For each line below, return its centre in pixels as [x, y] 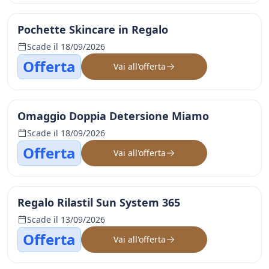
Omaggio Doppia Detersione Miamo [113, 116]
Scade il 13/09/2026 [66, 219]
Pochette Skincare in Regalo [93, 29]
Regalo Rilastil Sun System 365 [99, 202]
